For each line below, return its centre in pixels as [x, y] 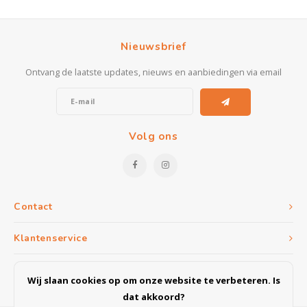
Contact [33, 206]
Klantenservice [51, 238]
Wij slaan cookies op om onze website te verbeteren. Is [153, 280]
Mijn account [45, 269]
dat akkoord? [153, 297]
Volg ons [153, 136]
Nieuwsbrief [153, 47]
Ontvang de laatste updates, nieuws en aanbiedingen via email [153, 72]
